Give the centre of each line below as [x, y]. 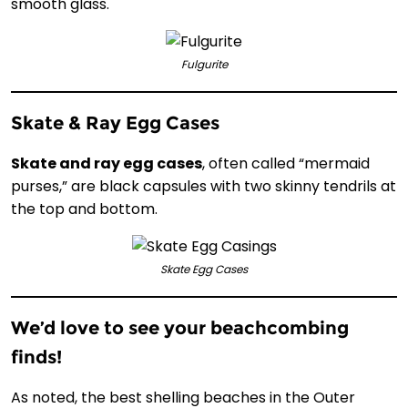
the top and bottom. [84, 209]
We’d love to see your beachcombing [180, 327]
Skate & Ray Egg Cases [115, 122]
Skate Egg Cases [204, 270]
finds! [36, 357]
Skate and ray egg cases [107, 164]
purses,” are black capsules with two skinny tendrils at [204, 187]
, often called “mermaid [286, 164]
